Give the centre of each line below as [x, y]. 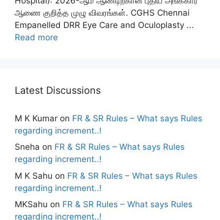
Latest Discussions [58, 90]
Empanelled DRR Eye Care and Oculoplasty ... [104, 25]
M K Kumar [36, 118]
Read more [36, 37]
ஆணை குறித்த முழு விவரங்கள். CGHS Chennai [102, 13]
